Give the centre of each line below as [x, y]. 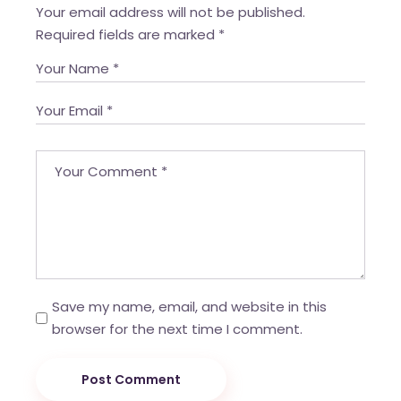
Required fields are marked [128, 35]
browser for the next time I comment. [178, 329]
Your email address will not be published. [171, 13]
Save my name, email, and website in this [190, 307]
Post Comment [132, 380]
